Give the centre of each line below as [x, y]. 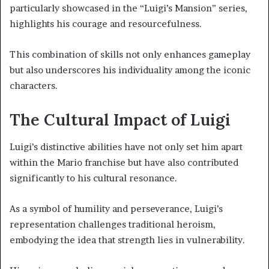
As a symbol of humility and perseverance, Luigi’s [116, 208]
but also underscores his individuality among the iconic [130, 70]
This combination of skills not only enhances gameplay [130, 55]
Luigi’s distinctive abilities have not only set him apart [126, 147]
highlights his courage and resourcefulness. [106, 24]
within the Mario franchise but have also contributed [124, 162]
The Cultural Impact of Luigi [120, 120]
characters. [34, 86]
